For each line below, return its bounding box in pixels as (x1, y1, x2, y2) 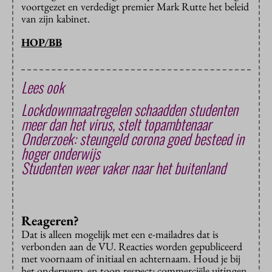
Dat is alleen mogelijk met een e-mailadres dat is (21, 226, 219, 241)
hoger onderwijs (21, 141, 100, 164)
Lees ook (21, 75, 64, 98)
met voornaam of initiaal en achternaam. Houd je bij (21, 251, 240, 265)
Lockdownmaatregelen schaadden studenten (21, 98, 238, 120)
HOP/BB (21, 35, 62, 49)
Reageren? (21, 211, 79, 229)
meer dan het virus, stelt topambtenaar (21, 112, 211, 135)
